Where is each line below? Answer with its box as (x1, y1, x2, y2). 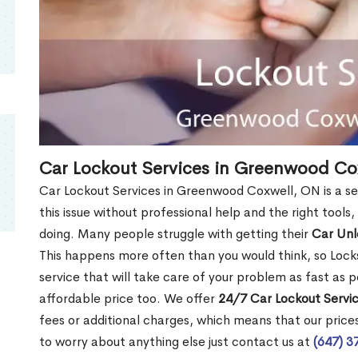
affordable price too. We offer (39, 289, 218, 307)
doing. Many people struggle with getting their (39, 225, 312, 242)
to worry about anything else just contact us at (39, 332, 313, 350)
